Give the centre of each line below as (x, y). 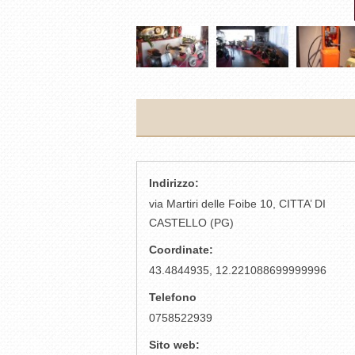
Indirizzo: (174, 183)
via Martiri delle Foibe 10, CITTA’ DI (237, 204)
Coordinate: (181, 250)
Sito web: (174, 345)
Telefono (173, 298)
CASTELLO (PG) (191, 223)
